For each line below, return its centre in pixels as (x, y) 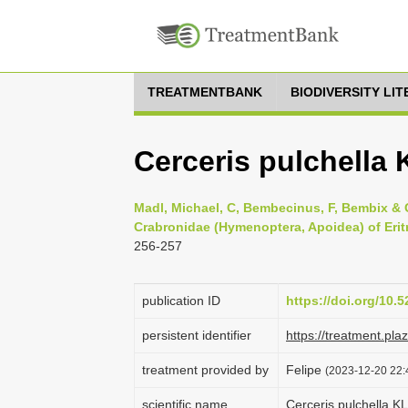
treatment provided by (205, 370)
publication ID (181, 301)
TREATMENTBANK (205, 92)
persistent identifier (197, 335)
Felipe (306, 370)
